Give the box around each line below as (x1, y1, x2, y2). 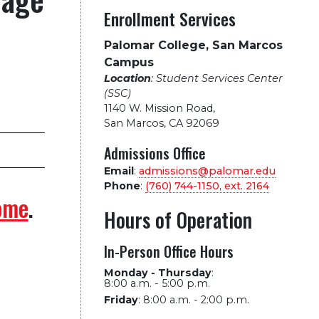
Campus (103, 56, 154, 69)
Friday (103, 293, 138, 306)
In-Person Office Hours (103, 241, 234, 262)
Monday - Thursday (103, 266, 211, 279)
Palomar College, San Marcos (103, 38, 283, 52)
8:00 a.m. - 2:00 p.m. (142, 293, 249, 306)
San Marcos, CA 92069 (103, 117, 219, 130)
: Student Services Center (150, 72, 283, 85)
